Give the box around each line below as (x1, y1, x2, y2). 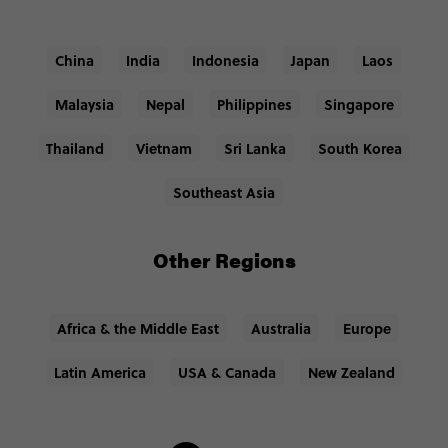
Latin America (53, 362, 146, 383)
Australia (251, 318, 311, 339)
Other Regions (152, 245, 296, 275)
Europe (343, 318, 391, 339)
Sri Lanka (224, 138, 286, 159)
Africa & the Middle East (57, 318, 219, 339)
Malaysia (54, 94, 114, 115)
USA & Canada (177, 362, 276, 383)
